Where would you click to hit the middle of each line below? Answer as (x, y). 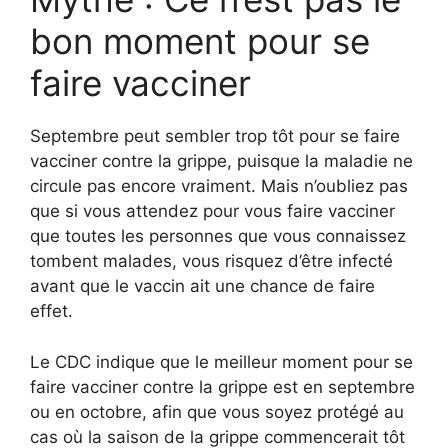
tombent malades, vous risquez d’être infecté (211, 261)
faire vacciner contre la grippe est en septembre (222, 386)
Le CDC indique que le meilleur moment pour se (221, 361)
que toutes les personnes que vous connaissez (218, 236)
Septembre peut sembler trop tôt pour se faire (215, 136)
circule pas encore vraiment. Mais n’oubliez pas (219, 186)
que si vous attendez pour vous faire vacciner (212, 211)
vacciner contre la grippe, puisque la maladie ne (221, 161)
